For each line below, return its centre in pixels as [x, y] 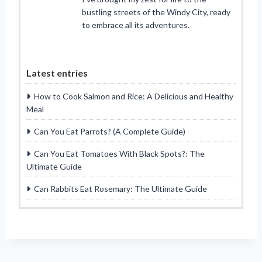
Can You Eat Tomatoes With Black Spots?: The [119, 153]
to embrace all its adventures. [136, 25]
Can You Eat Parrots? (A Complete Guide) [110, 131]
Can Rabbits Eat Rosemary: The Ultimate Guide [120, 188]
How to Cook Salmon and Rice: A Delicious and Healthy [134, 96]
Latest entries [57, 73]
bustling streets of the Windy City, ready [156, 12]
